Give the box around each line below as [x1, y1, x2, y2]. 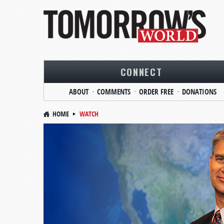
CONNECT [120, 64, 162, 78]
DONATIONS [181, 86, 216, 97]
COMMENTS [96, 86, 130, 97]
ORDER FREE [138, 86, 173, 97]
